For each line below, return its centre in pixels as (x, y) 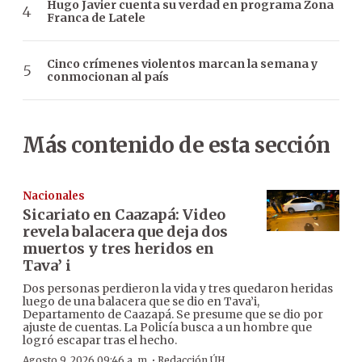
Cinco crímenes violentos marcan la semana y (182, 64)
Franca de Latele (96, 18)
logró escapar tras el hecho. (100, 341)
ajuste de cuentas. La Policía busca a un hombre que (167, 328)
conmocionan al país (108, 77)
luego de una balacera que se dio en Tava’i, (141, 302)
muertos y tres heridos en (118, 249)
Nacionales (54, 196)
